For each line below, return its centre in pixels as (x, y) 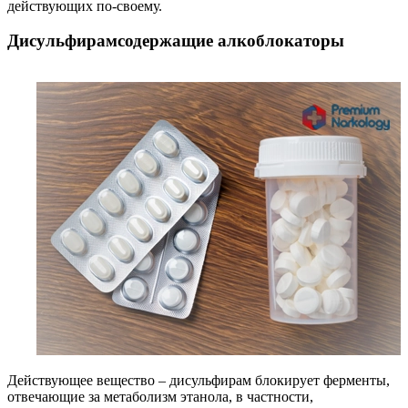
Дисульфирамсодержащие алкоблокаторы (176, 41)
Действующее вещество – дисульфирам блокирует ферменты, (199, 380)
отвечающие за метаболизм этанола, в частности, (160, 396)
